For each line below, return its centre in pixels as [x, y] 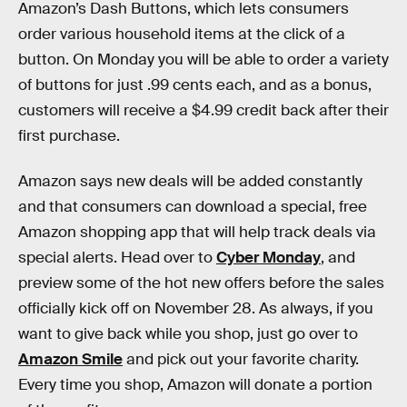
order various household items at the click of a [182, 35]
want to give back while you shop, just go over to [188, 333]
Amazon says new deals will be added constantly [190, 181]
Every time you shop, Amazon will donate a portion [195, 384]
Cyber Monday [268, 257]
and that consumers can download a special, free [193, 206]
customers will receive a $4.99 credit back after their [203, 111]
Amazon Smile [70, 359]
